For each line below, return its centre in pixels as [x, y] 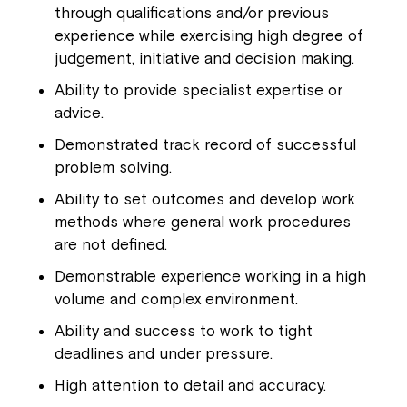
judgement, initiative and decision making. [204, 58]
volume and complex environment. [176, 299]
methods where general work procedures [203, 222]
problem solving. [113, 167]
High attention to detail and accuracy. [193, 385]
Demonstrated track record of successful [205, 144]
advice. [79, 113]
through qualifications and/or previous [192, 13]
